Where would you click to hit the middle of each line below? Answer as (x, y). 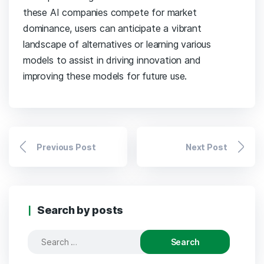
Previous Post (66, 147)
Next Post (206, 147)
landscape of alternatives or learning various (117, 44)
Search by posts (80, 210)
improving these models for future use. (107, 76)
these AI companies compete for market (110, 13)
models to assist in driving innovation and (112, 60)
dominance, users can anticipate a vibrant (112, 29)
